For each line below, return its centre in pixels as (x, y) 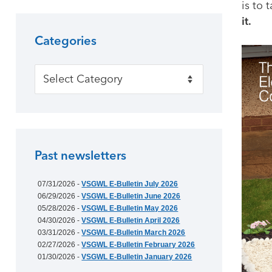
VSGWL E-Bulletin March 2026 (134, 232)
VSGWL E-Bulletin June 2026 (131, 196)
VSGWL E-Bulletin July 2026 (130, 184)
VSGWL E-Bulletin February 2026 (138, 244)
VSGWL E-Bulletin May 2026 (130, 208)
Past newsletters (81, 156)
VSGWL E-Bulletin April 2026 (131, 220)
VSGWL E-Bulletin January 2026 (137, 257)
